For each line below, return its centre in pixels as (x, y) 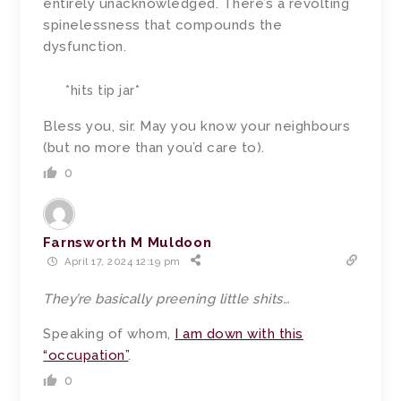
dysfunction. (85, 47)
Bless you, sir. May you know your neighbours (197, 127)
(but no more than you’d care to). (154, 148)
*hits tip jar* (103, 91)
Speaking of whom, (109, 334)
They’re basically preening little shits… (167, 299)
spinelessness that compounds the (163, 26)
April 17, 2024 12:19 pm (121, 261)
